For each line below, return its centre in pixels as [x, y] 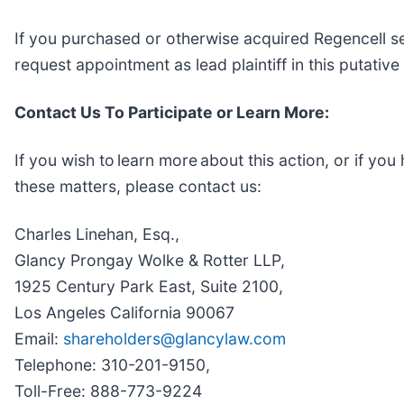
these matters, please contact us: [138, 186]
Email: [39, 338]
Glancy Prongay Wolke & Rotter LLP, [150, 260]
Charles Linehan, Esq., [97, 234]
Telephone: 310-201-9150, [112, 364]
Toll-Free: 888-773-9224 [108, 390]
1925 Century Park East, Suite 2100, [149, 286]
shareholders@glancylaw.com [174, 338]
